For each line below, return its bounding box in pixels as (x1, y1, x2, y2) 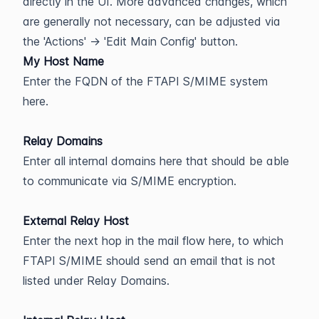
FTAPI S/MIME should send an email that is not (23, 253, 276, 268)
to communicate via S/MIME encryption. (23, 173, 236, 188)
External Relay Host (23, 213, 129, 228)
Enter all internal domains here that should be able (23, 153, 289, 168)
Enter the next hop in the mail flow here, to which (23, 233, 283, 248)
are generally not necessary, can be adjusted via (23, 14, 281, 28)
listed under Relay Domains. (23, 273, 169, 288)
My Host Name (23, 53, 104, 68)
